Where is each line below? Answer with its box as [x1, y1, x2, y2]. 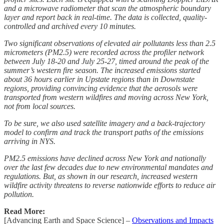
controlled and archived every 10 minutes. [4, 22, 140, 31]
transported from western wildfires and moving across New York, [4, 93, 208, 102]
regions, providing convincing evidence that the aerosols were [4, 84, 197, 93]
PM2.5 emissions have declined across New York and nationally [4, 154, 206, 163]
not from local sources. [4, 102, 77, 111]
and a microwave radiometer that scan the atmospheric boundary [4, 4, 211, 13]
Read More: [4, 207, 45, 216]
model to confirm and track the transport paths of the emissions [4, 128, 203, 137]
